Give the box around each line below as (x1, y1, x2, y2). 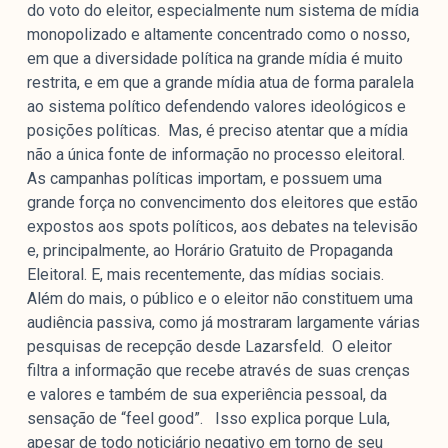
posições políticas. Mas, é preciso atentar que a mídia (26, 121, 408, 141)
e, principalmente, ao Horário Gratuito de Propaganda (26, 241, 393, 261)
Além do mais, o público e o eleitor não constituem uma (26, 289, 413, 309)
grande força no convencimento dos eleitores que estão (26, 193, 418, 213)
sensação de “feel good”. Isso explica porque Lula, (26, 409, 390, 429)
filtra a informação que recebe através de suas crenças (26, 361, 410, 381)
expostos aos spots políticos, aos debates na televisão (26, 217, 418, 237)
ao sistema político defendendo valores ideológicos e (26, 97, 406, 117)
